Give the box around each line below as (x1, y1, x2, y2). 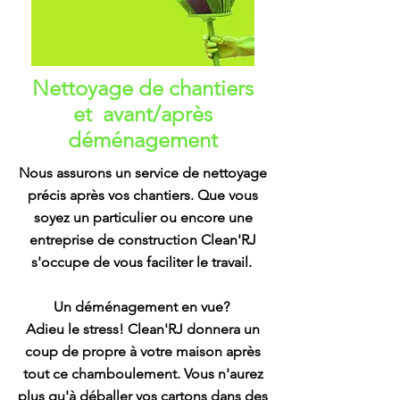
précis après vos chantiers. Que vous (28, 187, 258, 204)
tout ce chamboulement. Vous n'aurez (22, 365, 263, 382)
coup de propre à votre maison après (25, 343, 261, 360)
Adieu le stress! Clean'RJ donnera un (26, 321, 260, 337)
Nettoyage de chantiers (32, 75, 254, 101)
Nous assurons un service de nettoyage (19, 164, 267, 181)
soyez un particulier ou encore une (33, 209, 253, 226)
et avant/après (73, 101, 212, 127)
